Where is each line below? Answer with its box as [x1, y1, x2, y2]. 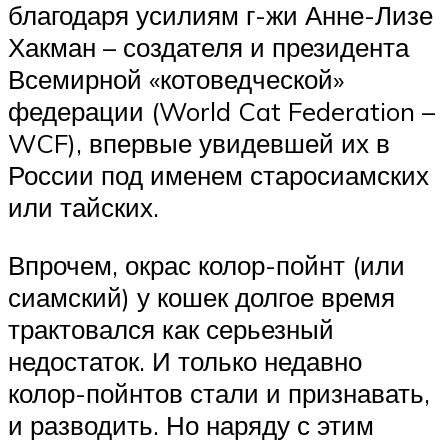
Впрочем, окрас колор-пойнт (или [8, 248, 405, 281]
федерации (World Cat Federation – [8, 94, 435, 127]
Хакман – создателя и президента [8, 30, 409, 63]
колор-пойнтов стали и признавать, [8, 376, 430, 409]
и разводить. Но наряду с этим [8, 408, 374, 441]
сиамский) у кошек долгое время [8, 280, 395, 313]
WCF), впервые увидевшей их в [8, 126, 390, 159]
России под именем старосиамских [8, 158, 429, 191]
